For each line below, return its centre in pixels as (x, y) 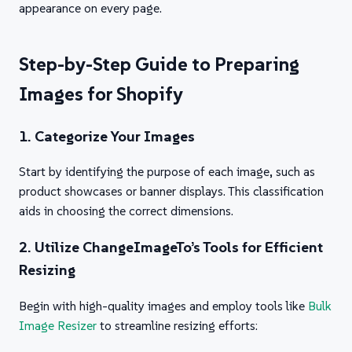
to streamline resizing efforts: (177, 325)
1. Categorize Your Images (107, 136)
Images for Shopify (101, 93)
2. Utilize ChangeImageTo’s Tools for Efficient (171, 247)
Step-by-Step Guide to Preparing (159, 64)
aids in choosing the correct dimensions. (126, 211)
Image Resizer (58, 325)
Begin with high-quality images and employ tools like (163, 305)
